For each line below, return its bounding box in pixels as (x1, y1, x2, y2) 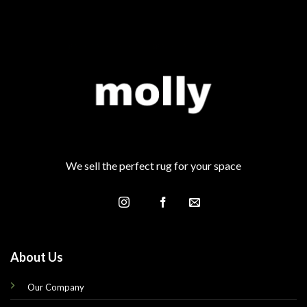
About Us (10, 249, 63, 265)
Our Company (27, 281, 84, 293)
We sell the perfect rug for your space (66, 159, 241, 173)
